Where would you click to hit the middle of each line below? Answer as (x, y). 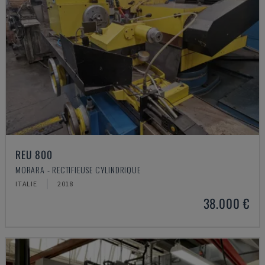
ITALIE (26, 184)
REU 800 (34, 154)
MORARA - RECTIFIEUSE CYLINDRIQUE (78, 169)
